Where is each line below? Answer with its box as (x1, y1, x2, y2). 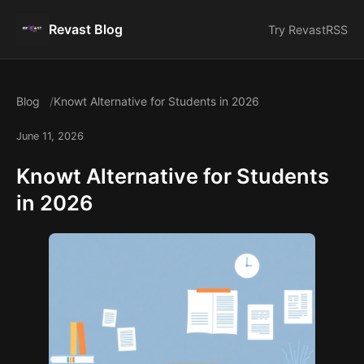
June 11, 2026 (16, 130, 84, 142)
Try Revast (268, 22, 326, 37)
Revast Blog (49, 21, 123, 37)
